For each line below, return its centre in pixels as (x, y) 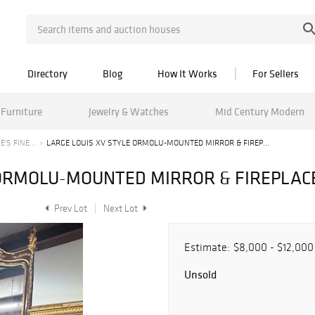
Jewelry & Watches (128, 111)
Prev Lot (70, 208)
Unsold (200, 274)
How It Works (187, 73)
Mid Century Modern (259, 111)
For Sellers (276, 73)
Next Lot (122, 208)
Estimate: (207, 247)
